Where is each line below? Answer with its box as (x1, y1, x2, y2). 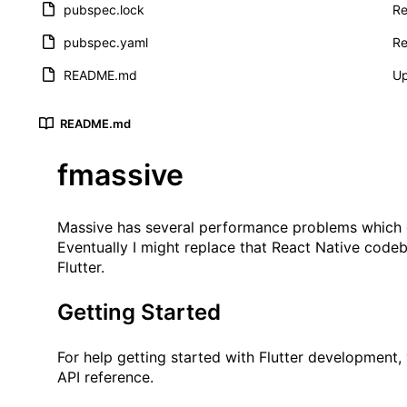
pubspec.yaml (64, 35, 148, 51)
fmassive (57, 157, 184, 194)
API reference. (57, 368, 154, 387)
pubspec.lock (64, 2, 144, 18)
